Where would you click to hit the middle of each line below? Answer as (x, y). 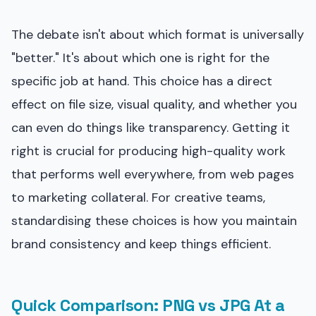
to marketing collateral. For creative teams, (138, 197)
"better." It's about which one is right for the (140, 57)
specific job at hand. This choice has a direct (142, 81)
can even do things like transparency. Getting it (151, 127)
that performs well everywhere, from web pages (153, 174)
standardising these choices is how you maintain (154, 220)
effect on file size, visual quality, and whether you (154, 104)
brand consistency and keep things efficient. (141, 244)
